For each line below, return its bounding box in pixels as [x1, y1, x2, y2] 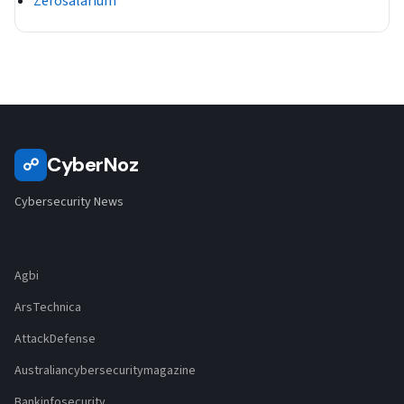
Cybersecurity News [14, 193, 124, 212]
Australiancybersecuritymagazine [14, 362, 196, 381]
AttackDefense [14, 330, 96, 349]
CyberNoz [47, 151, 139, 179]
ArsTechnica [14, 298, 81, 317]
